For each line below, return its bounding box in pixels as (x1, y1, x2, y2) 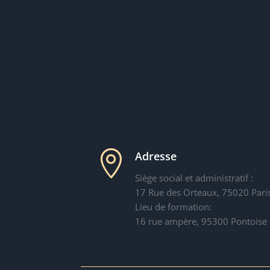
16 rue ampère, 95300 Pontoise (134, 215, 267, 227)
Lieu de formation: (134, 200, 212, 213)
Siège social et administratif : (134, 171, 253, 184)
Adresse (134, 148, 177, 163)
